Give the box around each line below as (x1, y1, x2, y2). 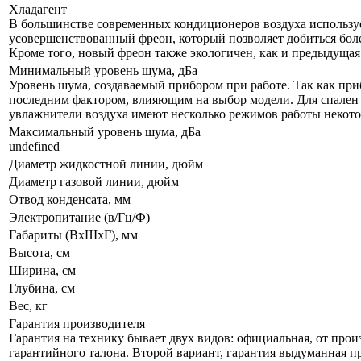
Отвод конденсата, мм (9, 193, 131, 207)
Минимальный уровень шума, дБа (9, 64, 201, 78)
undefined (9, 139, 60, 154)
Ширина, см (9, 263, 76, 278)
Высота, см (9, 246, 70, 260)
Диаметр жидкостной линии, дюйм (9, 157, 203, 172)
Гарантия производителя (9, 317, 148, 331)
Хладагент (9, 2, 70, 17)
